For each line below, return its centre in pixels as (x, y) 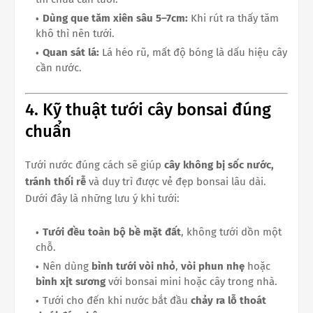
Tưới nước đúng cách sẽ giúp (95, 165)
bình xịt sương (71, 282)
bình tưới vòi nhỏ (133, 267)
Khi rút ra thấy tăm (233, 18)
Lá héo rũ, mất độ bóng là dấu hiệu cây (193, 52)
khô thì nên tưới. (75, 33)
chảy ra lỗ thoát (228, 301)
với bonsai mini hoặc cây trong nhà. (191, 282)
